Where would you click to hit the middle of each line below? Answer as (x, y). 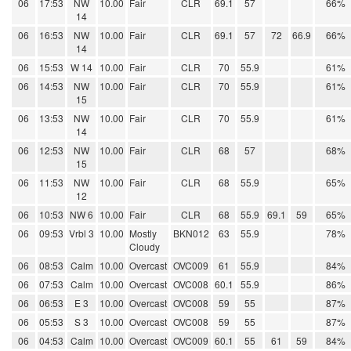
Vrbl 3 (81, 233)
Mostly (143, 233)
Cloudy (145, 247)
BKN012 (191, 233)
